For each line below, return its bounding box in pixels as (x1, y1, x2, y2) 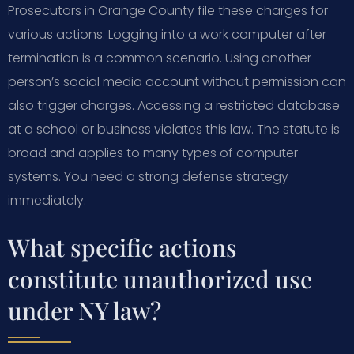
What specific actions (8, 231, 237, 263)
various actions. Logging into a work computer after (8, 24, 326, 43)
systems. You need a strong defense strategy (8, 167, 288, 186)
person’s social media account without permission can (8, 72, 346, 91)
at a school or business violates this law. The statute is (8, 119, 340, 138)
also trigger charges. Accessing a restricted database (8, 96, 340, 115)
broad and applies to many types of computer (8, 143, 298, 162)
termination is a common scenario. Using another (8, 48, 311, 67)
